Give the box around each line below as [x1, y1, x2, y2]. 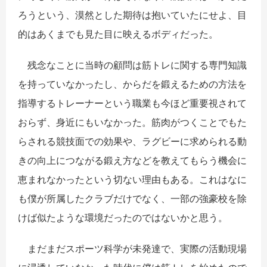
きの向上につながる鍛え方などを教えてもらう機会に [18, 154, 247, 166]
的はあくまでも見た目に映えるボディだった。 [18, 27, 218, 40]
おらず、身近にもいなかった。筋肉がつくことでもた [18, 116, 247, 128]
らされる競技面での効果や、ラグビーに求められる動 [18, 135, 247, 147]
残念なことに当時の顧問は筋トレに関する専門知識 [18, 58, 247, 71]
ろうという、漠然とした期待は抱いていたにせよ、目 [18, 8, 247, 21]
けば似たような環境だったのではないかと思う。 [18, 211, 228, 223]
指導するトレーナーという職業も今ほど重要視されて [18, 97, 247, 109]
